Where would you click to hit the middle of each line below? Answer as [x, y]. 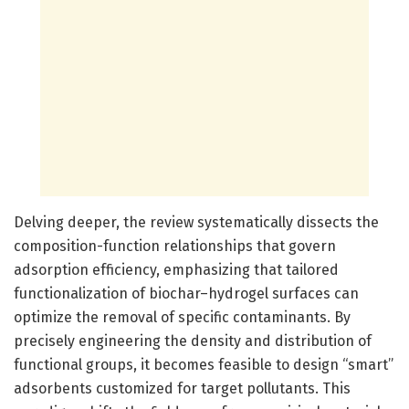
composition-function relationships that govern [175, 246]
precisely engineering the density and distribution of [193, 341]
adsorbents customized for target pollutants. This [182, 388]
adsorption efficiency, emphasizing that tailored [176, 269]
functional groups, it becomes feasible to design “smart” [204, 364]
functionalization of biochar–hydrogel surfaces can [186, 293]
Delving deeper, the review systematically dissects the [196, 222]
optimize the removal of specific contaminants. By [182, 317]
